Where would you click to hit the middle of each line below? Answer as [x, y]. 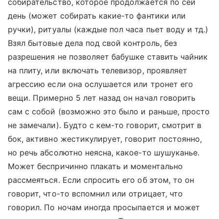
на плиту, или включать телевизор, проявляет [98, 70]
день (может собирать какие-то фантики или [97, 16]
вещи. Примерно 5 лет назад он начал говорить [102, 98]
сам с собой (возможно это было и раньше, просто [109, 111]
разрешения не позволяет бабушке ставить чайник [108, 57]
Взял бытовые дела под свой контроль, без [92, 43]
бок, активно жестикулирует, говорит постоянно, [105, 139]
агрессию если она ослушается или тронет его [101, 84]
